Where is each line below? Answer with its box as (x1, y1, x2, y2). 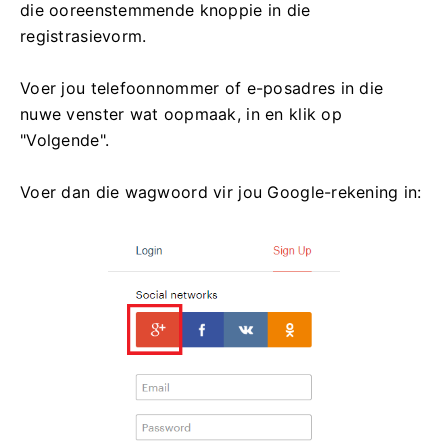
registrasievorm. (20, 26, 147, 47)
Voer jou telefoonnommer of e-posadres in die (20, 78, 384, 99)
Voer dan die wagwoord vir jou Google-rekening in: (20, 182, 422, 203)
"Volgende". (20, 130, 110, 151)
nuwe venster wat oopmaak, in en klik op (20, 104, 342, 125)
